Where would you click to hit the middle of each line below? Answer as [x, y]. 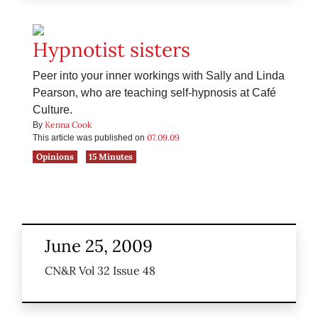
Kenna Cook [68, 125]
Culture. [53, 110]
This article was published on [90, 138]
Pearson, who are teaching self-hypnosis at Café [154, 93]
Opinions [55, 157]
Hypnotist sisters [111, 50]
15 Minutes [111, 157]
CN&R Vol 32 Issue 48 [100, 271]
